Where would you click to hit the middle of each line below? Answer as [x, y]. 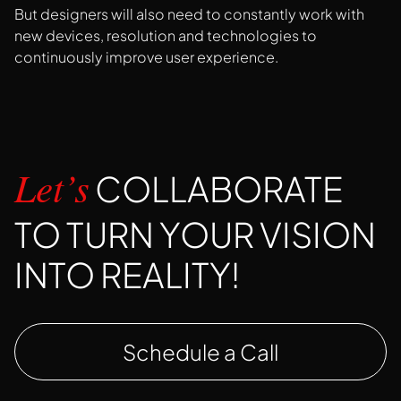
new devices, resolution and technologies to [166, 36]
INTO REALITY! [127, 275]
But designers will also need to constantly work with [189, 14]
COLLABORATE [216, 189]
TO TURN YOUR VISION [195, 235]
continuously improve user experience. [146, 57]
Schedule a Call [200, 351]
